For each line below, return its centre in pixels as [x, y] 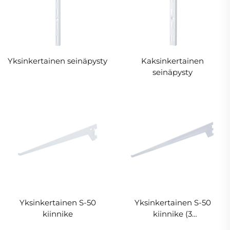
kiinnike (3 [172, 214]
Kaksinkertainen [172, 61]
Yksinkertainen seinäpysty [57, 61]
